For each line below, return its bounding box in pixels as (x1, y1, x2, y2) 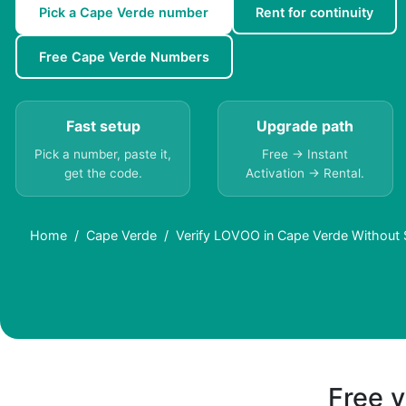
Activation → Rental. (246, 166, 365, 181)
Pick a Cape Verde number (39, 5, 208, 21)
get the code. (63, 166, 142, 181)
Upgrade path (256, 117, 354, 136)
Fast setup (65, 117, 140, 136)
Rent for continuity (256, 5, 373, 21)
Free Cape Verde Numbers (39, 49, 209, 65)
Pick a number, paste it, (34, 147, 172, 162)
